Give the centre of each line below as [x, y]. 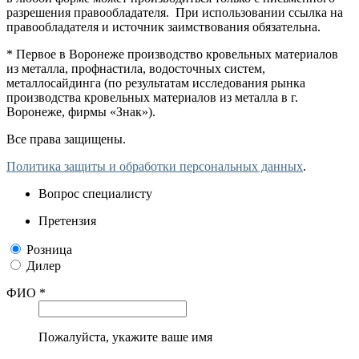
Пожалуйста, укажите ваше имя [125, 337]
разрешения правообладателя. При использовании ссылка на [175, 12]
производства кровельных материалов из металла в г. [152, 97]
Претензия [67, 220]
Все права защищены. [66, 139]
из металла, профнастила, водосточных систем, [136, 68]
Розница [49, 249]
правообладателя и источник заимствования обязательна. [163, 26]
